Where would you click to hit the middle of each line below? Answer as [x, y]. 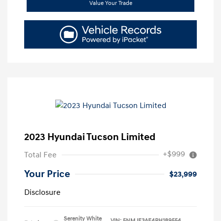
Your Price [47, 174]
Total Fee [40, 155]
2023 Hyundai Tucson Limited [90, 137]
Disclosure [42, 193]
